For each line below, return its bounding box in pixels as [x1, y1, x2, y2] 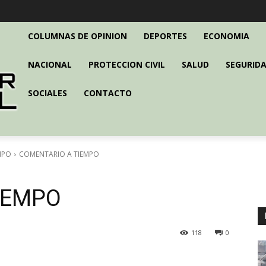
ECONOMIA [203, 30, 249, 42]
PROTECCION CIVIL [88, 59, 165, 71]
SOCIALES [27, 87, 67, 99]
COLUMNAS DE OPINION [27, 30, 127, 42]
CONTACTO [83, 87, 132, 99]
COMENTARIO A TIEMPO [19, 149, 99, 160]
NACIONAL [27, 59, 72, 71]
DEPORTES [143, 30, 187, 42]
